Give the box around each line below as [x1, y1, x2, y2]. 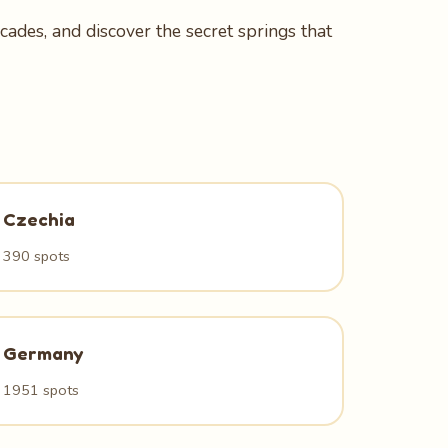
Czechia [3, 208, 76, 230]
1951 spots [3, 380, 80, 400]
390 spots [3, 246, 71, 266]
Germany [3, 342, 84, 364]
